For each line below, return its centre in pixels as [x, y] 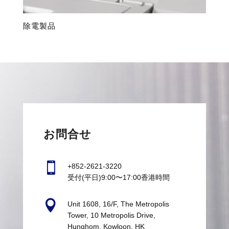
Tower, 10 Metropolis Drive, [111, 215]
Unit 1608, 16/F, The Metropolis [118, 204]
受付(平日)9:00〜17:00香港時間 [118, 177]
